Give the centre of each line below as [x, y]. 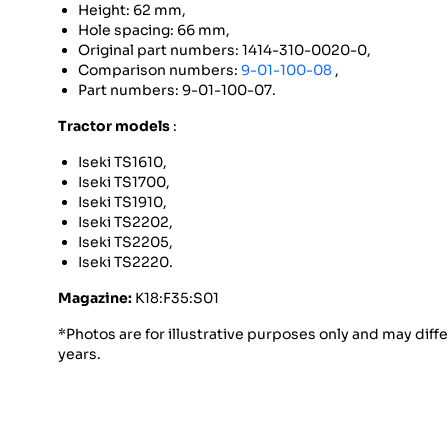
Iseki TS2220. [125, 262]
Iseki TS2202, [125, 222]
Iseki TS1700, [124, 182]
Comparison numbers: [159, 70]
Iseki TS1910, [122, 202]
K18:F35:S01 [175, 298]
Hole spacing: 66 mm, [154, 30]
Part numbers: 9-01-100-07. [177, 90]
